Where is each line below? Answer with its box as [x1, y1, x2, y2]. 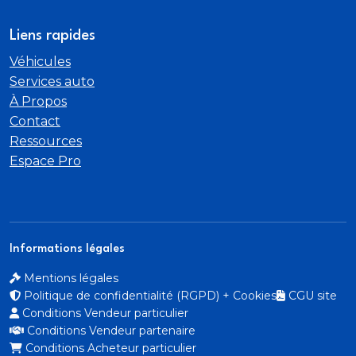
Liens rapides [10, 28, 95, 43]
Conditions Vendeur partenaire [27, 323, 195, 338]
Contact [10, 113, 60, 129]
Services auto [10, 73, 95, 89]
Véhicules [10, 53, 71, 69]
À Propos [10, 93, 67, 109]
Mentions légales [24, 270, 118, 285]
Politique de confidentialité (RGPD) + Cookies [24, 288, 277, 303]
